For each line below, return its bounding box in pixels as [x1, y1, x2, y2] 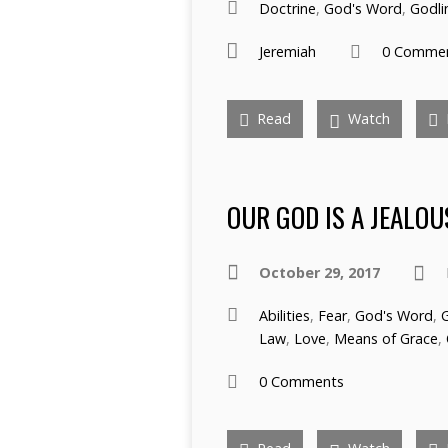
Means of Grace [334, 329, 438, 348]
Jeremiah [259, 42, 316, 61]
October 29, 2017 [259, 263, 380, 282]
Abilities [259, 306, 310, 325]
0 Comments [259, 372, 344, 391]
